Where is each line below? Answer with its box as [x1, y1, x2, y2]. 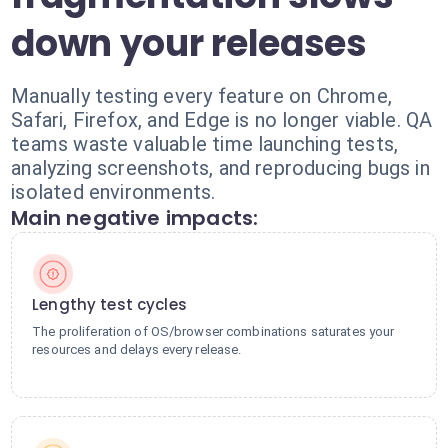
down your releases [11, 18, 367, 69]
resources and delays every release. [32, 342, 242, 357]
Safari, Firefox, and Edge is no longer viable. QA [11, 108, 433, 132]
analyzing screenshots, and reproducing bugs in [11, 156, 430, 180]
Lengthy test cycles [32, 294, 187, 315]
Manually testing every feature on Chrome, [11, 84, 392, 108]
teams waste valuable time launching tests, [11, 132, 399, 156]
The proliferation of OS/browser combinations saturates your [32, 324, 395, 339]
